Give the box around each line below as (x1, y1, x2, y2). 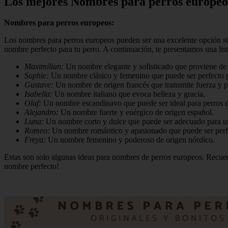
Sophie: (24, 71, 49, 80)
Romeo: (24, 126, 50, 135)
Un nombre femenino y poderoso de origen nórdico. (46, 135, 215, 145)
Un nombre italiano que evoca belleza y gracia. (52, 90, 205, 99)
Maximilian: (24, 62, 64, 71)
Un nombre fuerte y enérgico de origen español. (59, 108, 214, 117)
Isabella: (24, 90, 52, 99)
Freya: (24, 135, 46, 145)
